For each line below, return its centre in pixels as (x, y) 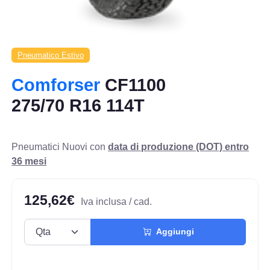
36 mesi (29, 161)
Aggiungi (172, 232)
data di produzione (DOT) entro (179, 146)
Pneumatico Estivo (50, 55)
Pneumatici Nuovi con (60, 146)
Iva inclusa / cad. (117, 201)
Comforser (56, 85)
